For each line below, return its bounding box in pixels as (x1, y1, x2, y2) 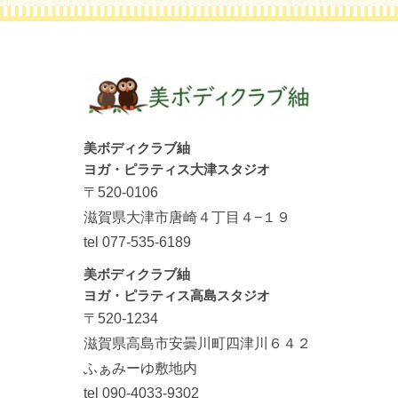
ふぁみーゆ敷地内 (84, 360, 197, 376)
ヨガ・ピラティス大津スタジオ (84, 161, 270, 177)
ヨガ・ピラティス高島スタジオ (84, 287, 270, 303)
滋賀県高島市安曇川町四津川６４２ (84, 335, 311, 351)
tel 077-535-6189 (84, 234, 191, 250)
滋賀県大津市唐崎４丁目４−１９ (84, 209, 291, 225)
